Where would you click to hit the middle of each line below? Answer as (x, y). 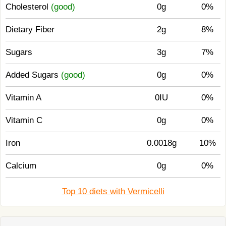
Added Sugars (33, 75)
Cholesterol (28, 7)
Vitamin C (24, 120)
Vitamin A (23, 98)
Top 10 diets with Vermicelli (113, 191)
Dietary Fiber (30, 30)
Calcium (21, 166)
